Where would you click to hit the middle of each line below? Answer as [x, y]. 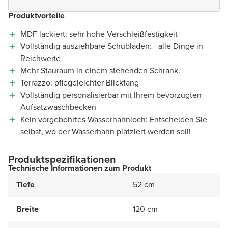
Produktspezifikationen [62, 159]
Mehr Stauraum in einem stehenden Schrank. [100, 70]
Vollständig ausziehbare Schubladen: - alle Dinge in [112, 46]
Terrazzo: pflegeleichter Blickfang [80, 82]
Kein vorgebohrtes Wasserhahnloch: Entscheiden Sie [114, 119]
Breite [27, 209]
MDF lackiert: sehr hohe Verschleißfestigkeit [99, 34]
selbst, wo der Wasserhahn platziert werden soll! [106, 131]
